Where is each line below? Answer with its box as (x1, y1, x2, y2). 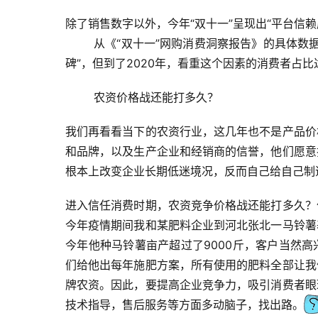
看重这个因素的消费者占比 (177, 56, 314, 70)
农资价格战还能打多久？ (94, 90, 219, 104)
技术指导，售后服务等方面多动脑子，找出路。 (65, 297, 304, 312)
